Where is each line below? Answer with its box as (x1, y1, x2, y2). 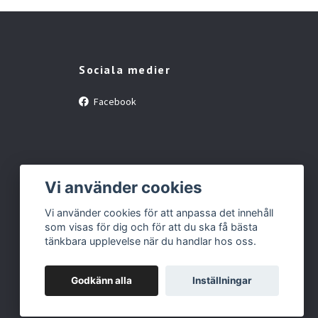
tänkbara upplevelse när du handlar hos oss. (45, 235, 257, 248)
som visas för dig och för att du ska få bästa (45, 221, 258, 234)
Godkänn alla (71, 275, 133, 287)
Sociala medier (79, 62, 171, 77)
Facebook (92, 94, 136, 108)
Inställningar (192, 275, 252, 287)
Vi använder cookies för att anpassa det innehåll (45, 207, 274, 219)
